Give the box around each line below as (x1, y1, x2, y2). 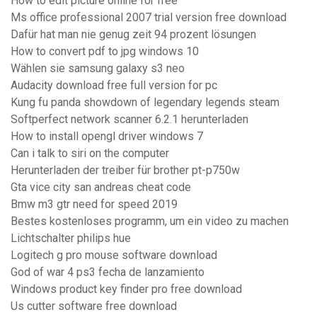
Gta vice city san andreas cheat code (11, 180, 191, 195)
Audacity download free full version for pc (11, 79, 217, 93)
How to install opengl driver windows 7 (11, 129, 203, 144)
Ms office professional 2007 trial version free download (11, 11, 287, 25)
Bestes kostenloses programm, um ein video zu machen (11, 214, 289, 229)
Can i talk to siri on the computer (11, 146, 169, 161)
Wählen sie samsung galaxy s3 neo (11, 62, 185, 76)
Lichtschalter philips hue (11, 231, 131, 246)
